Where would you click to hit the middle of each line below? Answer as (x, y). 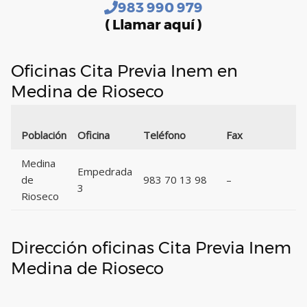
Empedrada (105, 172)
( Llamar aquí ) (153, 25)
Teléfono (164, 135)
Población (44, 135)
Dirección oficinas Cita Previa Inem (151, 248)
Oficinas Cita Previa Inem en (124, 71)
